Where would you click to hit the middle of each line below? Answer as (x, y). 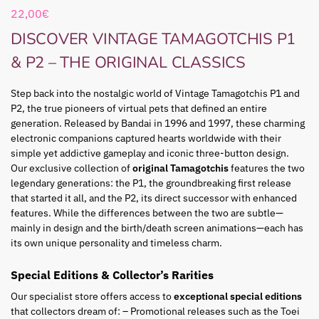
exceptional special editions (238, 296)
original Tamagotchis (181, 168)
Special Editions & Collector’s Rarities (112, 274)
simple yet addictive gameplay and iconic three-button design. (150, 153)
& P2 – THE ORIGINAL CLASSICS (128, 63)
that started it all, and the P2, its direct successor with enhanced (154, 198)
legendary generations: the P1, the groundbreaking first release (151, 183)
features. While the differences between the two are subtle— (147, 213)
